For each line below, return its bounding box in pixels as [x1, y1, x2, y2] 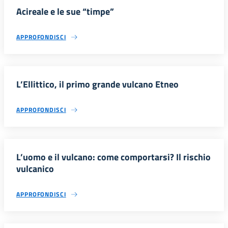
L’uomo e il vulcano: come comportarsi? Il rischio [16, 150, 211, 164]
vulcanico [16, 161, 54, 176]
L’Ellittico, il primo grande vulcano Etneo [16, 77, 179, 91]
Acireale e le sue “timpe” [16, 4, 114, 18]
